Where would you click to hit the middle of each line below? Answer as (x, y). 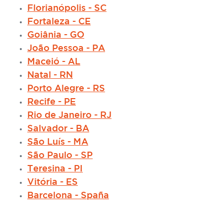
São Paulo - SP (60, 156)
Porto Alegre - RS (66, 89)
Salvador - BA (58, 129)
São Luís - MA (58, 142)
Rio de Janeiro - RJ (69, 115)
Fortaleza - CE (59, 22)
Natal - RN (50, 75)
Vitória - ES (53, 182)
